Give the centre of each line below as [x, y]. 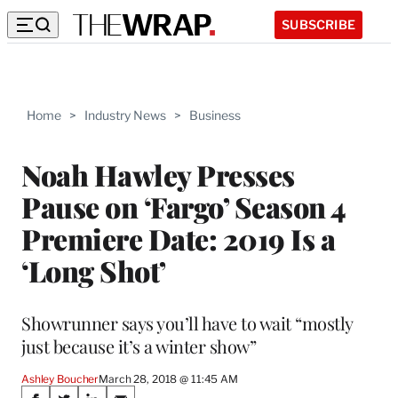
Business [215, 115]
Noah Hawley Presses [158, 174]
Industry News [125, 115]
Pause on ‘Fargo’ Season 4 [183, 206]
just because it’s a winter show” [139, 346]
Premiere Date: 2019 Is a [178, 238]
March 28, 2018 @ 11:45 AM [168, 378]
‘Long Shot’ [94, 270]
